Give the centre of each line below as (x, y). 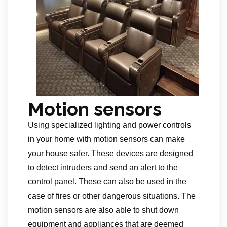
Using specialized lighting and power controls (109, 125)
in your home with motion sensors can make (106, 139)
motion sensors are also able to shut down (103, 210)
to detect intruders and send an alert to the (103, 167)
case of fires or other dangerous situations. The (112, 196)
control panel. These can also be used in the (107, 182)
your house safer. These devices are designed (110, 153)
